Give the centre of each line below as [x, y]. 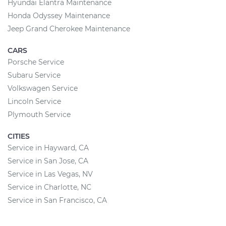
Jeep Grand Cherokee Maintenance [69, 29]
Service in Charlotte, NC [49, 187]
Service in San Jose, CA [48, 161]
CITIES [19, 136]
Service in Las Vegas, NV [50, 174]
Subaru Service [34, 75]
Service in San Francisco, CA [57, 200]
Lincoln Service [34, 101]
